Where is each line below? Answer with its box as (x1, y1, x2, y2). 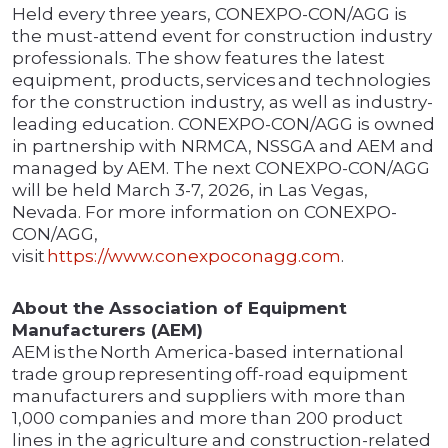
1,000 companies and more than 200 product (12, 408, 403, 429)
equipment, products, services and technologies (12, 70, 431, 91)
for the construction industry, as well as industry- (12, 92, 433, 113)
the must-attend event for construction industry (12, 26, 432, 47)
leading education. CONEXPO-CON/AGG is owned (12, 114, 435, 135)
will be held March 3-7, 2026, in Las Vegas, (12, 180, 368, 201)
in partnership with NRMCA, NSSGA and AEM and (12, 136, 434, 157)
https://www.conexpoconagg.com (47, 246, 341, 267)
